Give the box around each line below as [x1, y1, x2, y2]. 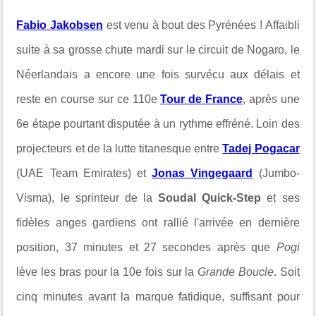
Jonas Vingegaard [152, 166, 253, 179]
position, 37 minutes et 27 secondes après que [16, 241, 276, 253]
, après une [242, 92, 300, 105]
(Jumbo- [253, 166, 300, 179]
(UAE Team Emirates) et [16, 166, 152, 179]
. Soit [273, 265, 300, 278]
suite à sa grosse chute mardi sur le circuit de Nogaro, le [16, 43, 300, 56]
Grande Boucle [197, 265, 274, 278]
